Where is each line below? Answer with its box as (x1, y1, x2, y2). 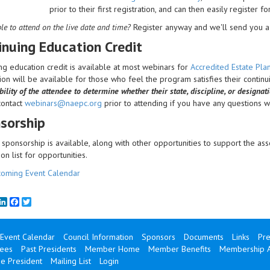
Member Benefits (148, 243, 211, 255)
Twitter (31, 196, 56, 208)
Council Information (63, 231, 133, 243)
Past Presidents (20, 243, 77, 255)
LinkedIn (7, 196, 37, 208)
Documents (183, 231, 224, 243)
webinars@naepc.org (25, 98, 102, 109)
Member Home (84, 243, 140, 255)
